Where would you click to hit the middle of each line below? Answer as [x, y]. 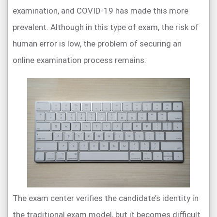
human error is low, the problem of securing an [97, 44]
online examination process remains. [79, 60]
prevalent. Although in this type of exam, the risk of [106, 27]
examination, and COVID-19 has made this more [101, 11]
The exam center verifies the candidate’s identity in [106, 198]
